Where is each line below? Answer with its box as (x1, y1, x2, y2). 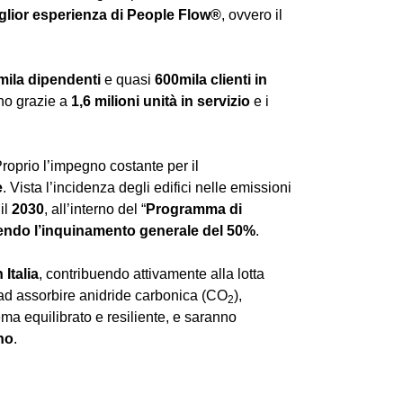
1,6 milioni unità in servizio (71, 93, 250, 109)
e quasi (101, 71, 155, 87)
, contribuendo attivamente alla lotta (39, 265, 264, 282)
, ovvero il (221, 6, 282, 22)
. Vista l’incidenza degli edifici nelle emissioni (3, 179, 291, 195)
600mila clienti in (155, 71, 267, 87)
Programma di (146, 201, 242, 217)
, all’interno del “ (44, 201, 146, 217)
